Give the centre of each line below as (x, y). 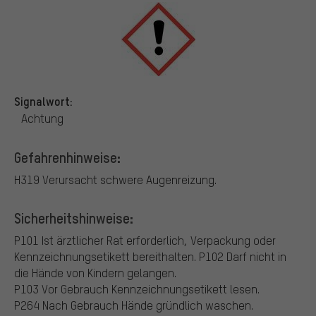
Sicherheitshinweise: (74, 218)
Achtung (42, 119)
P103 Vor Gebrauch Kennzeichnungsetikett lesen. (137, 289)
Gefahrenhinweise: (67, 158)
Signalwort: (43, 101)
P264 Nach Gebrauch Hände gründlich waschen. (134, 305)
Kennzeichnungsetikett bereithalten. (105, 257)
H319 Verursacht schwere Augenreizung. (115, 180)
